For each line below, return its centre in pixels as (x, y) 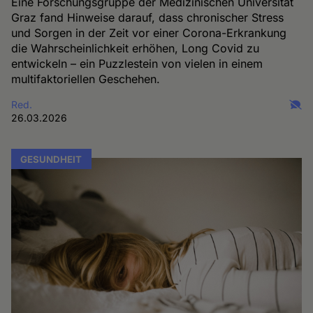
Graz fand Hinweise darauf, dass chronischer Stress (148, 17)
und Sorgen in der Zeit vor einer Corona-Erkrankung (149, 32)
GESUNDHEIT (51, 159)
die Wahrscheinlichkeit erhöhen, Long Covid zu (136, 48)
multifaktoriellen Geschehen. (86, 79)
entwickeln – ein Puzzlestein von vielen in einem (137, 63)
